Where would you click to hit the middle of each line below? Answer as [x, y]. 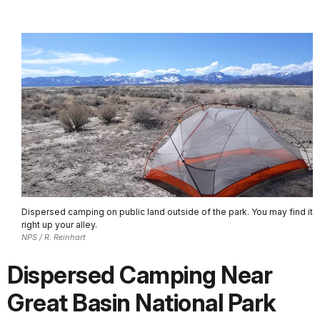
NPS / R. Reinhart [54, 237]
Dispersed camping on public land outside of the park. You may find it [167, 212]
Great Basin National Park [142, 302]
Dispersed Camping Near [140, 275]
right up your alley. [59, 225]
